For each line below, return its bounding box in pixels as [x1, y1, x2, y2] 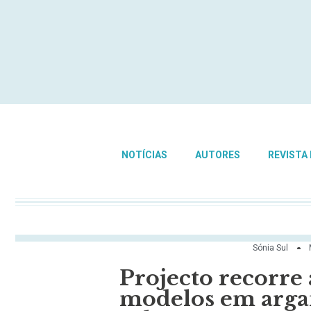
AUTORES [194, 149, 240, 160]
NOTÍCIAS [121, 149, 167, 160]
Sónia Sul [253, 243, 288, 253]
